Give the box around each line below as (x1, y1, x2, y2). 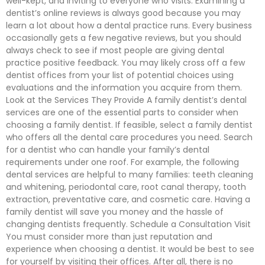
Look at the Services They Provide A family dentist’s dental (6, 94, 247, 106)
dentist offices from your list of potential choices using (6, 69, 234, 81)
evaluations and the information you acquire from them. (6, 82, 242, 93)
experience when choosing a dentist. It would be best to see (6, 243, 254, 255)
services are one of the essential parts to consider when (6, 106, 238, 118)
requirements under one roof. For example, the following (6, 156, 239, 168)
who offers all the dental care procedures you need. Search (6, 131, 253, 143)
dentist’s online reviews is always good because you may (6, 7, 241, 19)
